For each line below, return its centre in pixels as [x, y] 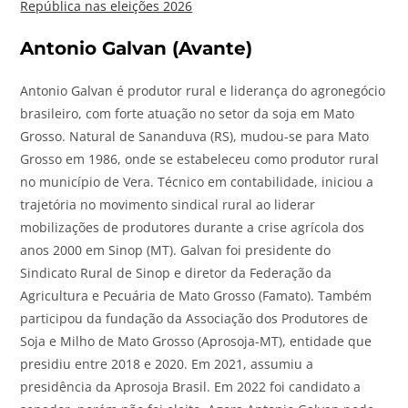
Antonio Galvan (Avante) [139, 48]
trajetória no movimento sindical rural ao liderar [168, 204]
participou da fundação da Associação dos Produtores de [194, 318]
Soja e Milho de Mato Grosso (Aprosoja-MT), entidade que [196, 341]
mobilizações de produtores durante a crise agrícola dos [193, 227]
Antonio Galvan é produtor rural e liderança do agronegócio [203, 90]
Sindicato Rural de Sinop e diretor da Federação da [176, 272]
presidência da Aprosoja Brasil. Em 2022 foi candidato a [191, 386]
